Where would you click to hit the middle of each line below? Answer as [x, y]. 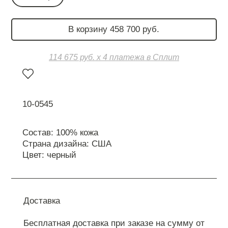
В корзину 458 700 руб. [114, 29]
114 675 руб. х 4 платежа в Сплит [114, 57]
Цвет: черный [49, 155]
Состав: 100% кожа [60, 132]
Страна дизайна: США [67, 144]
